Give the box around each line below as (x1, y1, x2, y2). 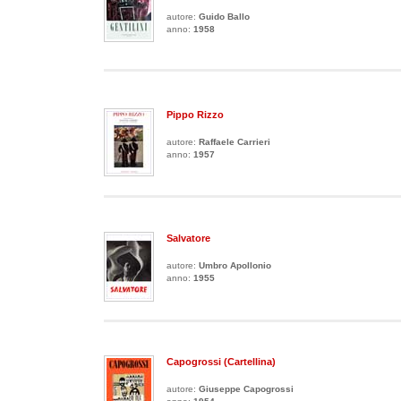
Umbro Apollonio (199, 260, 271, 270)
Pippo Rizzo (166, 109, 224, 120)
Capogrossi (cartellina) (166, 356, 276, 367)
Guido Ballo (199, 12, 250, 21)
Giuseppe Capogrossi (199, 384, 294, 394)
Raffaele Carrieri (199, 137, 270, 147)
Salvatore (166, 233, 210, 243)
